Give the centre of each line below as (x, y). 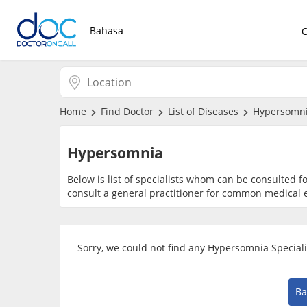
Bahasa (106, 30)
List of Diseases (203, 112)
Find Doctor (127, 112)
